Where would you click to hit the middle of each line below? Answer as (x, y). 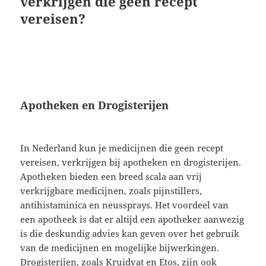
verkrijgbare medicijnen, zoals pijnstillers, (111, 191)
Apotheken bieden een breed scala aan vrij (111, 177)
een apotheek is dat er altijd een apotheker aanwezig (132, 219)
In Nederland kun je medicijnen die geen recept (122, 148)
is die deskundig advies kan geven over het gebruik (130, 234)
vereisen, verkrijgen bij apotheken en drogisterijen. (131, 162)
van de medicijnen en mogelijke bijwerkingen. (120, 248)
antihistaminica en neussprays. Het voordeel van (125, 205)
